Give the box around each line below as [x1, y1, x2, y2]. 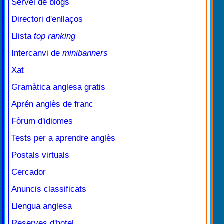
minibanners [62, 48, 108, 58]
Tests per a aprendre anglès [11, 133, 115, 143]
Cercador [11, 167, 46, 177]
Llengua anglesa [11, 201, 72, 211]
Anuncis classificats [11, 184, 86, 194]
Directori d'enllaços [11, 14, 83, 24]
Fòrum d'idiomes [11, 116, 73, 126]
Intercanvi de [11, 48, 62, 58]
